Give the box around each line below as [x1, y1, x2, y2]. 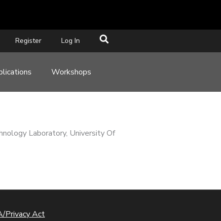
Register [15, 36, 41, 45]
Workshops [51, 67, 92, 77]
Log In [61, 36, 80, 45]
